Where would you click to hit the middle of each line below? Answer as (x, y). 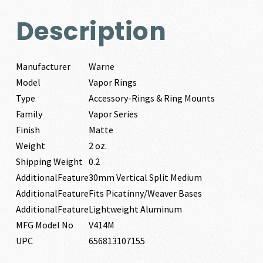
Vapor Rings (112, 82)
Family (29, 114)
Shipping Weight (49, 162)
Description (91, 32)
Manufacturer (43, 67)
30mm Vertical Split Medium (145, 178)
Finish (28, 130)
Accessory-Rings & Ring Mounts (151, 98)
